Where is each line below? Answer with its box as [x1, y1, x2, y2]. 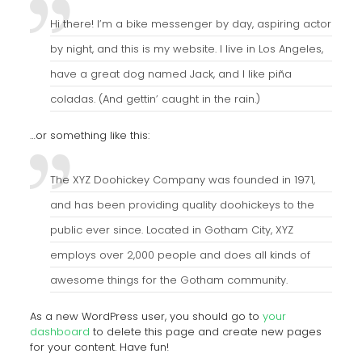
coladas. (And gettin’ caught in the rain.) [49, 91, 260, 107]
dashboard [29, 324, 90, 339]
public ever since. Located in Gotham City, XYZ [49, 222, 293, 238]
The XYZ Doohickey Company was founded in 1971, [49, 172, 315, 187]
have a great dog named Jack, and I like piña [49, 66, 292, 82]
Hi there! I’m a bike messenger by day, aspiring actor [49, 16, 331, 32]
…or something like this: [29, 128, 149, 143]
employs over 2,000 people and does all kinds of [49, 247, 310, 263]
